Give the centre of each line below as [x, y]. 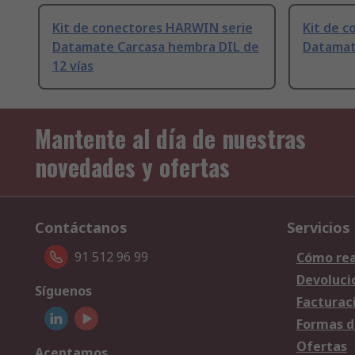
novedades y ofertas [132, 167]
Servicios [319, 228]
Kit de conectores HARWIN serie [153, 28]
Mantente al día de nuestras [170, 139]
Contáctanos [81, 228]
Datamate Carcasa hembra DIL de [156, 47]
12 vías [73, 66]
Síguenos [63, 291]
